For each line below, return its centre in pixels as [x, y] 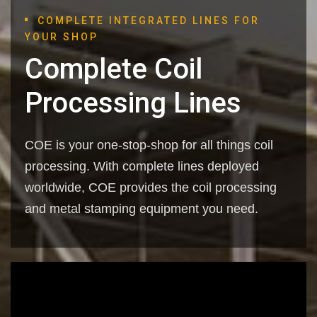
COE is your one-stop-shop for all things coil [149, 145]
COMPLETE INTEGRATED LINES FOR [149, 20]
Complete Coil [114, 69]
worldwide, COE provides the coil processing [151, 187]
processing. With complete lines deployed [142, 166]
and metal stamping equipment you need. [142, 208]
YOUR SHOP [62, 36]
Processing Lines [133, 103]
